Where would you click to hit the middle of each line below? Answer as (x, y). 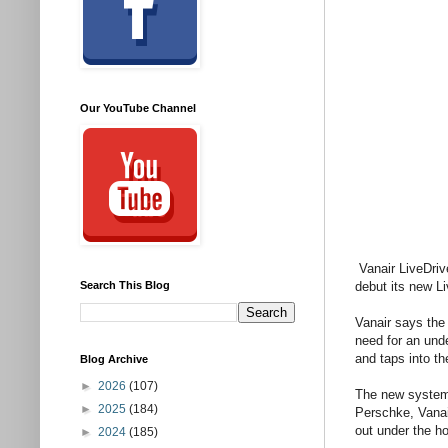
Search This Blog (125, 285)
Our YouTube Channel (138, 108)
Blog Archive (114, 359)
